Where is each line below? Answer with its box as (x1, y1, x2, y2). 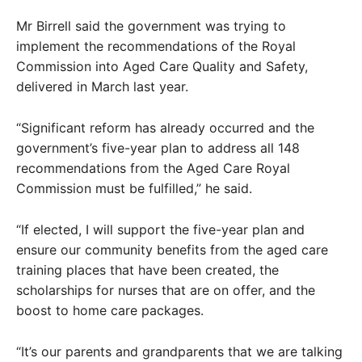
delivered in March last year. (16, 78, 188, 95)
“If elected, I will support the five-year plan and (16, 221, 305, 238)
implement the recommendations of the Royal (16, 38, 296, 54)
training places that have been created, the (16, 262, 279, 278)
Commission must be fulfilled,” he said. (16, 180, 252, 196)
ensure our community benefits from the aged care (16, 242, 328, 258)
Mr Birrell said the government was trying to (16, 18, 286, 34)
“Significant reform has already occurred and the (16, 120, 314, 136)
